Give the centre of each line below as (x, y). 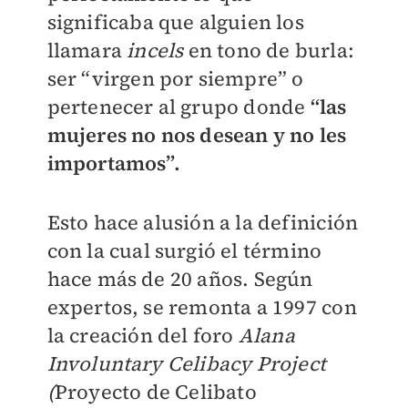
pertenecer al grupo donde (176, 107)
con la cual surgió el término (184, 251)
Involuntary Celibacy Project (187, 364)
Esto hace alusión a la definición (203, 223)
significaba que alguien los (175, 22)
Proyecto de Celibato (155, 392)
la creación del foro (140, 336)
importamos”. (113, 163)
